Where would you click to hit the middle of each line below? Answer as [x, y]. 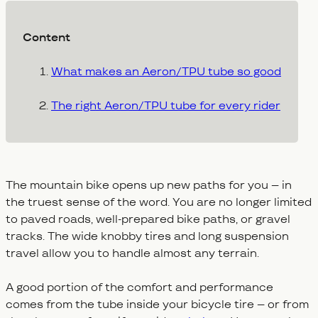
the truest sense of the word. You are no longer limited [159, 202]
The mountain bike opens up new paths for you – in [149, 185]
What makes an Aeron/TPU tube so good [166, 71]
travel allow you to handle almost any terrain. [132, 253]
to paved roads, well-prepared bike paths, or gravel [148, 219]
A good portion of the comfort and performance [139, 287]
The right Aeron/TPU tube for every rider [166, 105]
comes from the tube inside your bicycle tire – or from [157, 304]
